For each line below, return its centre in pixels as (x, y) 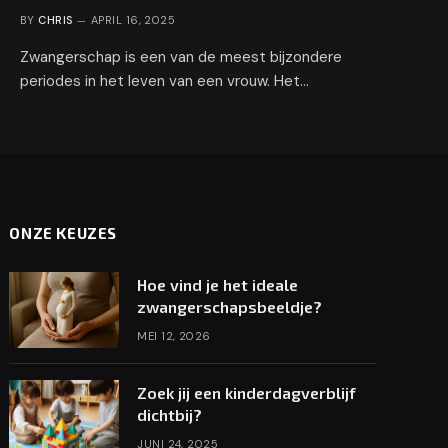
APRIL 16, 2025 (133, 19)
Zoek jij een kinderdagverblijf (247, 392)
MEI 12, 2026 (174, 335)
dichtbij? (170, 414)
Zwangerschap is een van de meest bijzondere (181, 56)
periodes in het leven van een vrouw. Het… (164, 80)
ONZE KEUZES (63, 232)
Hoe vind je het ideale (218, 284)
